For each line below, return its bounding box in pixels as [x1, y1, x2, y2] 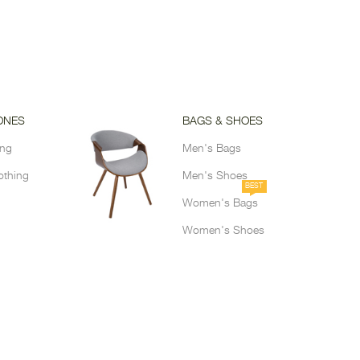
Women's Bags [182, 198, 258, 210]
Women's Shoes [182, 225, 264, 237]
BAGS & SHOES [182, 116, 263, 128]
